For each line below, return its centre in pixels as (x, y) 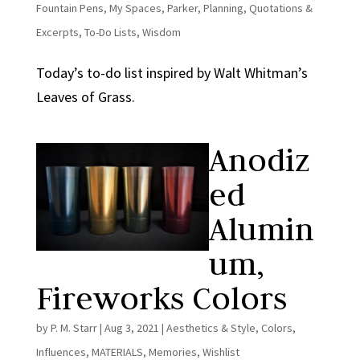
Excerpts (57, 32)
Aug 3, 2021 (131, 328)
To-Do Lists (110, 32)
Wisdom (161, 32)
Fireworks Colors (161, 298)
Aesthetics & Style (211, 328)
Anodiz (259, 160)
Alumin (261, 229)
